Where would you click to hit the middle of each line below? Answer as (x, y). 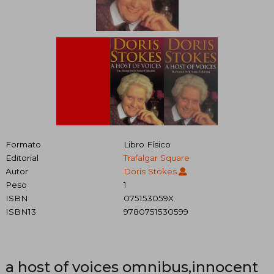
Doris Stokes (150, 171)
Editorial (22, 157)
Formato (23, 144)
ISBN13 (21, 211)
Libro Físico (147, 144)
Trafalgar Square (156, 157)
